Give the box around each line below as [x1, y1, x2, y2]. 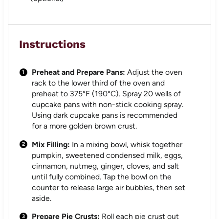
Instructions [19, 37, 86, 50]
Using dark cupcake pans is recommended [32, 110, 178, 120]
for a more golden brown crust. [32, 121, 137, 131]
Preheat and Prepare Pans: [32, 67, 126, 77]
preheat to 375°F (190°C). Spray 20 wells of [32, 88, 181, 98]
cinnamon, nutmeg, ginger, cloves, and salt [32, 161, 179, 171]
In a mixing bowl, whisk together [70, 139, 183, 149]
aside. [32, 193, 52, 203]
